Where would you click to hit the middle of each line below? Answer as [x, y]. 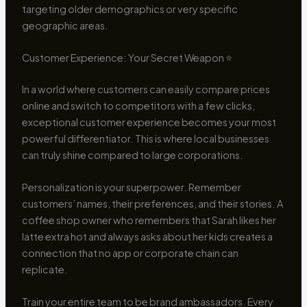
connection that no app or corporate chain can [130, 253]
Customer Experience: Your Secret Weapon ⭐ [127, 57]
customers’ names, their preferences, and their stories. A [152, 204]
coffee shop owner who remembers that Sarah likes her [149, 220]
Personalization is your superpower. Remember [131, 187]
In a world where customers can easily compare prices [146, 89]
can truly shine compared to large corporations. [132, 155]
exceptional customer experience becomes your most [149, 122]
